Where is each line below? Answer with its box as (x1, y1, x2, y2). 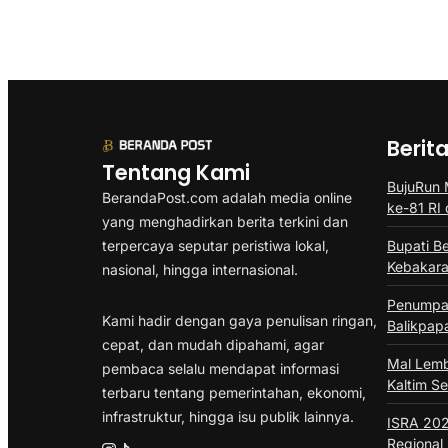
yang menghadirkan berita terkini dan (102, 212, 348, 230)
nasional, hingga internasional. (102, 260, 298, 278)
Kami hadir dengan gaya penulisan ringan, (102, 312, 377, 330)
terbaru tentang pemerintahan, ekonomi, (102, 384, 366, 402)
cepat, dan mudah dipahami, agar (102, 336, 324, 354)
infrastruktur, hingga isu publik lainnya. (102, 408, 354, 426)
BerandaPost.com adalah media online (102, 188, 352, 206)
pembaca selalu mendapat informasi (102, 360, 339, 378)
